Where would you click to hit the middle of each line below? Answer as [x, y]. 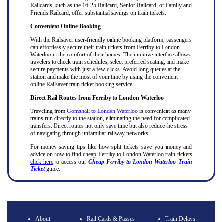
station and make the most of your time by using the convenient [104, 77]
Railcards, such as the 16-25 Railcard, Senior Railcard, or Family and [111, 5]
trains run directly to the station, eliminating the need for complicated [110, 118]
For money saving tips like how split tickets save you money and [111, 147]
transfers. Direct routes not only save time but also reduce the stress [109, 126]
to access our [71, 162]
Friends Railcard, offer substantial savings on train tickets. [98, 13]
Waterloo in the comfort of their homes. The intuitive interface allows [110, 55]
